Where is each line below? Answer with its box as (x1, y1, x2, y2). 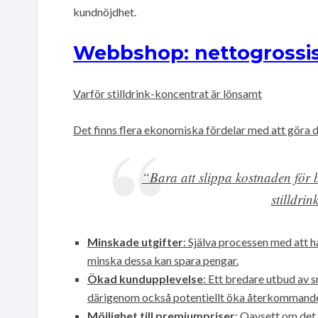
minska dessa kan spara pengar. (87, 253, 238, 267)
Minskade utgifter (87, 234, 183, 248)
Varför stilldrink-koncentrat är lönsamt (73, 86, 262, 100)
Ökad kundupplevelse (87, 271, 203, 285)
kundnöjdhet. (73, 4, 136, 18)
